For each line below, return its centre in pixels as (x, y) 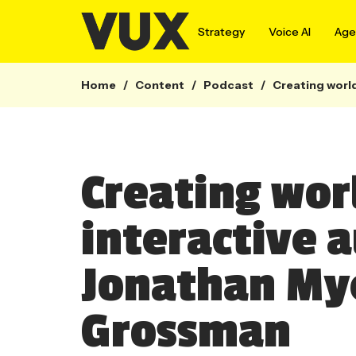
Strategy (221, 31)
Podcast (228, 85)
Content (160, 85)
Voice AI (289, 31)
